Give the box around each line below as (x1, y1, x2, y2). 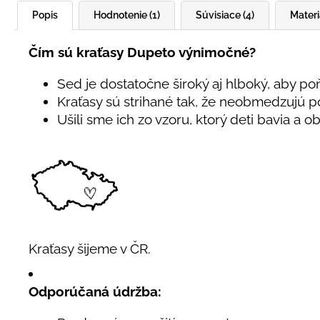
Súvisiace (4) (196, 9, 254, 21)
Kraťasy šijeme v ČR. (29, 241, 151, 257)
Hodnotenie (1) (94, 9, 160, 21)
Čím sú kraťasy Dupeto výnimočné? (29, 44, 256, 60)
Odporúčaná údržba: (29, 284, 161, 300)
